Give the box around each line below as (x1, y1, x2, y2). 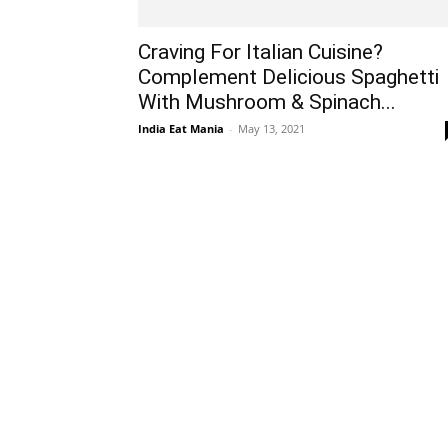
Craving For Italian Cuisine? (138, 39, 383, 64)
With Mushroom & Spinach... (138, 89, 396, 114)
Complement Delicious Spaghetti (138, 64, 439, 89)
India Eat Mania (138, 120, 224, 136)
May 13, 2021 (238, 120, 305, 136)
